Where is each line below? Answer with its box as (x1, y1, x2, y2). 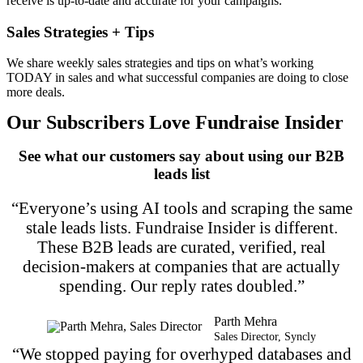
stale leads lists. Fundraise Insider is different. (25, 217, 338, 237)
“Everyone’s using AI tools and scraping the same (11, 198, 352, 217)
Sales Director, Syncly (214, 330, 316, 343)
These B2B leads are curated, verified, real (37, 237, 326, 256)
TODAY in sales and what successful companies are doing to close (6, 70, 348, 85)
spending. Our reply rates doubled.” (58, 275, 305, 295)
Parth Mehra (214, 314, 277, 328)
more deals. (6, 85, 65, 100)
